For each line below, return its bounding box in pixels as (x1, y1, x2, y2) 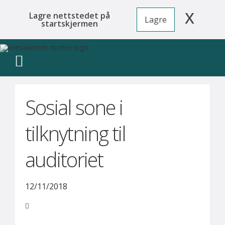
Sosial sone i (25, 93, 123, 121)
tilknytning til (25, 120, 126, 147)
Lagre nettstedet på (29, 10, 110, 21)
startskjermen (41, 18, 98, 29)
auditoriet (25, 146, 103, 173)
